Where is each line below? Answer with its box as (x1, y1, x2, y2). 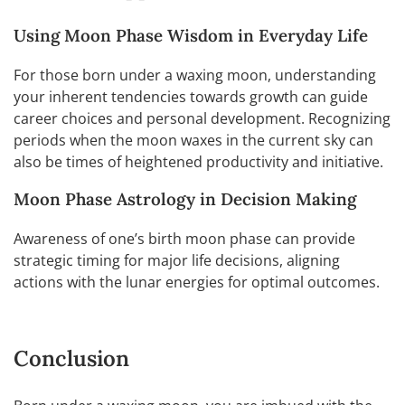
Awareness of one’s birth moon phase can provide (14, 228, 355, 249)
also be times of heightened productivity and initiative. (14, 151, 383, 172)
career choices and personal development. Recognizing (14, 108, 391, 128)
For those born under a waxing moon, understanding (14, 64, 376, 85)
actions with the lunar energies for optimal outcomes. (14, 271, 380, 292)
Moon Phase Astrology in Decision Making (14, 187, 356, 210)
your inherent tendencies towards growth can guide (14, 86, 368, 107)
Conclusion (14, 344, 129, 372)
